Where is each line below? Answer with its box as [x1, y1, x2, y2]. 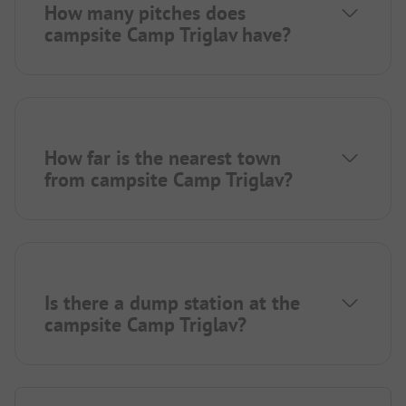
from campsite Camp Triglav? [44, 166, 293, 192]
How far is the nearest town [44, 144, 281, 170]
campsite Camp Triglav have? [44, 21, 291, 47]
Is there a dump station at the [44, 289, 300, 315]
